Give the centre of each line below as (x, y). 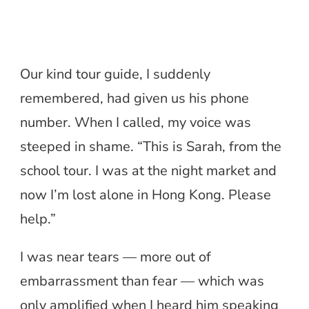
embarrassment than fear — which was (142, 281)
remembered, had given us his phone (134, 98)
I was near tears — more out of (116, 257)
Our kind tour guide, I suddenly (115, 74)
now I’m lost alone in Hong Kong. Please (146, 195)
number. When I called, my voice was (136, 122)
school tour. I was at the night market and (148, 170)
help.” (38, 219)
